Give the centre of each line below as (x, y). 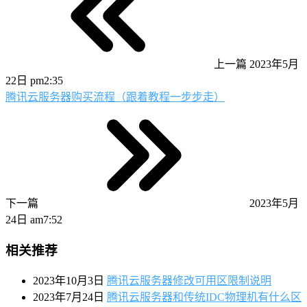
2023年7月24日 (69, 297)
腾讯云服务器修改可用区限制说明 (189, 280)
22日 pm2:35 (34, 81)
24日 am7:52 (34, 220)
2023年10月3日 (69, 280)
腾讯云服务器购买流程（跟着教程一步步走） (115, 97)
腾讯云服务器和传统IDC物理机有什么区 (204, 297)
